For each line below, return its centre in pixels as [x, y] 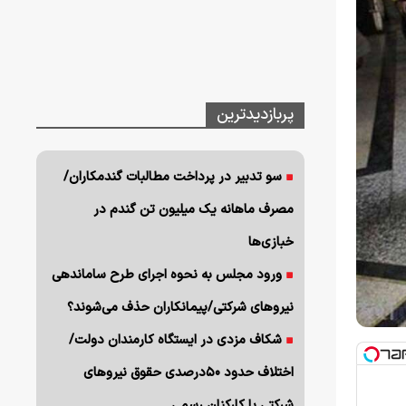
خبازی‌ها [271, 242]
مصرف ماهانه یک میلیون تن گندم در [194, 210]
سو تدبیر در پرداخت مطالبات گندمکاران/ [173, 177]
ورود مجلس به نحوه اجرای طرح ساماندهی [167, 275]
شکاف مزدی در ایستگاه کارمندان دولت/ [176, 340]
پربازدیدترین [256, 115]
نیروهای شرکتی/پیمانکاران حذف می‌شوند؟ [181, 308]
